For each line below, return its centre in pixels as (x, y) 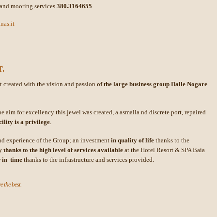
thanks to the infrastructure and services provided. (88, 160)
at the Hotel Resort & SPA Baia (164, 150)
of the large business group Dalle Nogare (152, 84)
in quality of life (132, 140)
